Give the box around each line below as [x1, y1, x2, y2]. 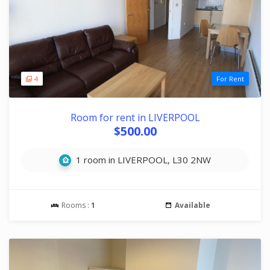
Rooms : [60, 200, 91, 210]
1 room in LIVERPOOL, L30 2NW [74, 154, 211, 166]
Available [174, 200, 210, 210]
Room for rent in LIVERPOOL [70, 111, 200, 124]
